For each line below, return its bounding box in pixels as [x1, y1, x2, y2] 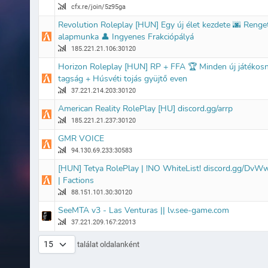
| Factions [57, 174, 94, 186]
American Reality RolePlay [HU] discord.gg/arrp [57, 102, 233, 114]
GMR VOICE [57, 132, 104, 144]
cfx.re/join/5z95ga [69, 2, 126, 11]
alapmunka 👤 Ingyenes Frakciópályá [57, 31, 194, 42]
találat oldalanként [75, 239, 139, 249]
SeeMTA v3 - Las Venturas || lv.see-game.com [57, 204, 229, 216]
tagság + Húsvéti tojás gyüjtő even [57, 72, 187, 84]
